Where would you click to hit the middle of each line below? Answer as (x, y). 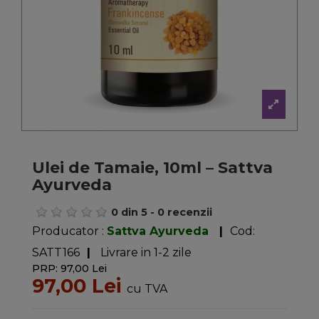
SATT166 (56, 252)
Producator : (69, 231)
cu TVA (147, 288)
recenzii (189, 212)
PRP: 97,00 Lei (69, 268)
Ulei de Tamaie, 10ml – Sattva (152, 168)
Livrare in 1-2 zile (146, 252)
